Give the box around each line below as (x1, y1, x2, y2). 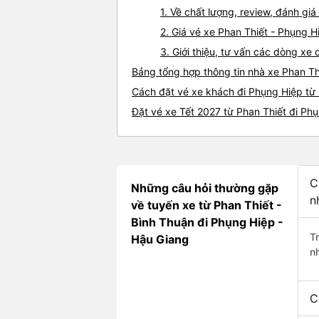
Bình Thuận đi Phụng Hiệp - (131, 215, 283, 230)
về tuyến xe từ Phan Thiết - (131, 198, 282, 213)
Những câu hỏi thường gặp (131, 181, 278, 196)
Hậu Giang (131, 232, 189, 247)
